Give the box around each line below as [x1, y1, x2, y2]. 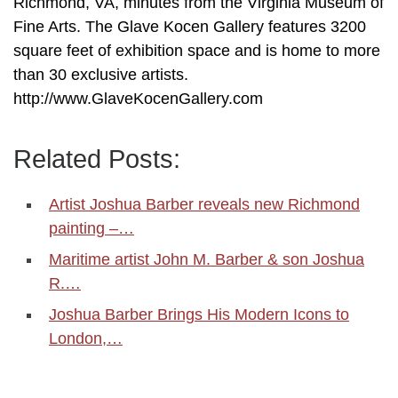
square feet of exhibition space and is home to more [13, 42, 380, 60]
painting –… [49, 219, 134, 238]
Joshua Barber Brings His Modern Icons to [49, 306, 349, 324]
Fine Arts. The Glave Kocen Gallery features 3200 [13, 18, 366, 36]
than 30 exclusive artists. [13, 66, 198, 84]
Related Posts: [13, 145, 180, 174]
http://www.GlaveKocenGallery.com [13, 90, 263, 108]
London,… [49, 330, 123, 348]
